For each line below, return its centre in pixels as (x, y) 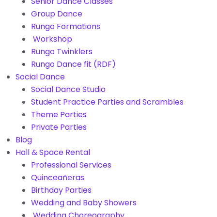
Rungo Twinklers (62, 51)
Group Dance (57, 14)
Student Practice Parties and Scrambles (107, 102)
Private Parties (59, 127)
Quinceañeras (58, 177)
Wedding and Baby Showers (84, 202)
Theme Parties (59, 114)
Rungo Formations (66, 26)
